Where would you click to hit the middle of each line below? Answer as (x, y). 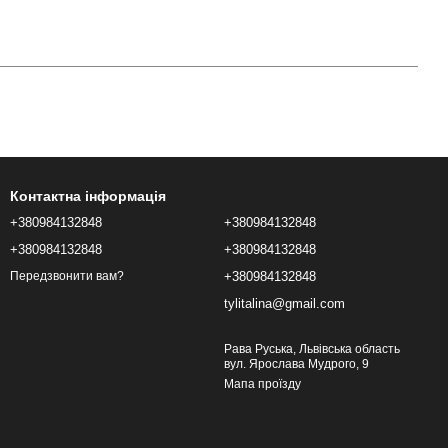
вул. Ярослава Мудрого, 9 (296, 364)
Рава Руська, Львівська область (239, 349)
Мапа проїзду (262, 384)
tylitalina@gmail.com (284, 303)
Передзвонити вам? (67, 276)
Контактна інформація (88, 196)
